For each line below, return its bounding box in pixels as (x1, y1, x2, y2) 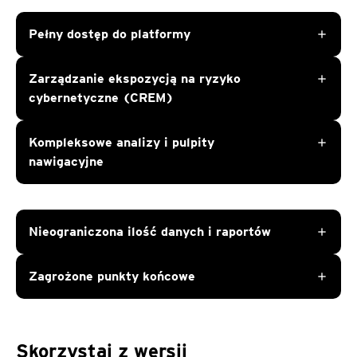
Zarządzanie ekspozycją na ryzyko (29, 71, 241, 86)
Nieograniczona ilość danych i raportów (29, 224, 271, 239)
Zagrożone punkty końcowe (29, 269, 195, 284)
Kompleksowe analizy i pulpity (29, 135, 214, 150)
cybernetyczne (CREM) (29, 90, 174, 105)
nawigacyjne (29, 154, 104, 169)
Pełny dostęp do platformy (29, 26, 190, 41)
